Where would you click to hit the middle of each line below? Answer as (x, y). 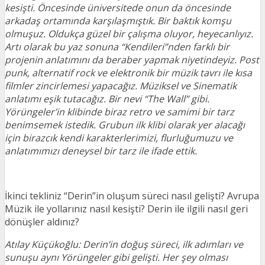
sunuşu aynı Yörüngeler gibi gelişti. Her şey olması (116, 257)
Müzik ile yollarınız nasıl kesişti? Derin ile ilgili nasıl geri (126, 209)
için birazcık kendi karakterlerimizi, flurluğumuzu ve (119, 138)
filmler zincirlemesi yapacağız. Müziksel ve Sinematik (121, 86)
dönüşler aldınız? (42, 222)
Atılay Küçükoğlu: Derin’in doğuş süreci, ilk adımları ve (124, 244)
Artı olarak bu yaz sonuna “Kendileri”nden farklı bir (117, 47)
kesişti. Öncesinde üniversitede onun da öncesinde (118, 8)
